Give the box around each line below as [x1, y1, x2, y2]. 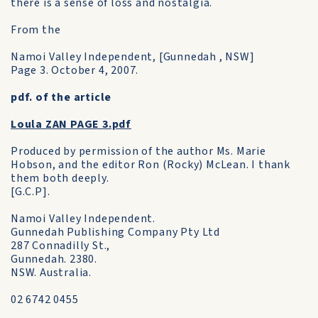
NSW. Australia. [11, 265, 92, 280]
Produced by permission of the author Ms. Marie [11, 143, 266, 159]
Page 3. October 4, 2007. [11, 62, 139, 78]
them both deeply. [11, 170, 109, 186]
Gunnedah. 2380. [11, 251, 97, 267]
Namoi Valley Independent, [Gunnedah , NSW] [11, 49, 255, 65]
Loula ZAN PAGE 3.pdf [11, 116, 131, 132]
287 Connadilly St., [11, 238, 111, 253]
